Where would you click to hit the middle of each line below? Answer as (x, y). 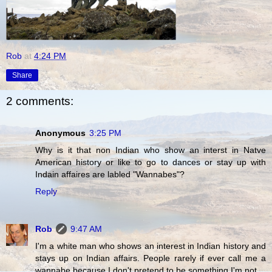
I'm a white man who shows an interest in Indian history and (151, 246)
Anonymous (60, 133)
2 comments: (40, 101)
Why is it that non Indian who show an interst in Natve (151, 150)
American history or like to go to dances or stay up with (151, 162)
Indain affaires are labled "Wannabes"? (110, 174)
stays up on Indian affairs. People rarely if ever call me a (151, 258)
